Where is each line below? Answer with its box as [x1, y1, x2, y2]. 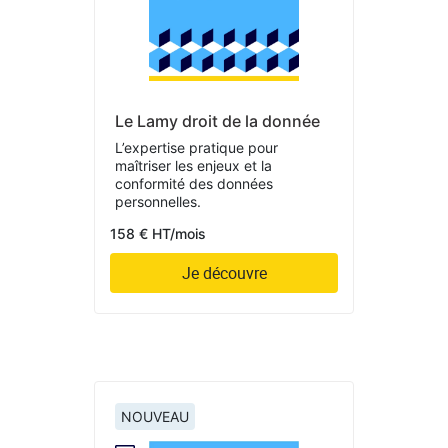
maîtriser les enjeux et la [115, 157, 272, 175]
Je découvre [181, 262, 267, 285]
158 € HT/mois [110, 225, 206, 243]
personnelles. [115, 193, 201, 211]
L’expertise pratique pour [115, 139, 278, 157]
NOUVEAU [121, 408, 189, 426]
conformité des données [115, 175, 273, 193]
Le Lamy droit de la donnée [115, 111, 320, 132]
